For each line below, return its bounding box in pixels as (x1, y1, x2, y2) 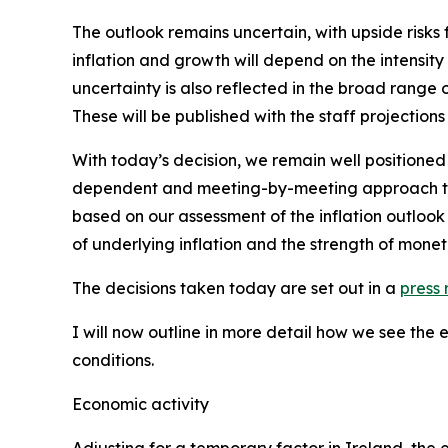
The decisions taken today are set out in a (72, 278, 400, 298)
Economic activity (72, 394, 209, 414)
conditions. (72, 350, 154, 370)
